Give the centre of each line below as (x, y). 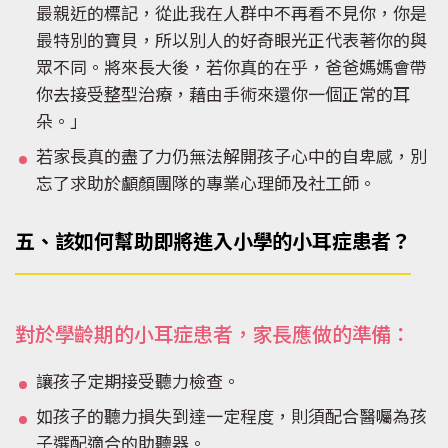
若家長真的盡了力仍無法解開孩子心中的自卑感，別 (231, 159)
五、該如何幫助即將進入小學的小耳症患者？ (213, 244)
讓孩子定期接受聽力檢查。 (138, 384)
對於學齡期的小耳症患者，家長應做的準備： (213, 337)
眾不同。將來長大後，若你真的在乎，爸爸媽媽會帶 (231, 70)
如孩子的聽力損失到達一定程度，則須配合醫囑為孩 (231, 419)
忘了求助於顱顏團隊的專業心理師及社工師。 (206, 186)
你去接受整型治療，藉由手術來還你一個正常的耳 (223, 97)
